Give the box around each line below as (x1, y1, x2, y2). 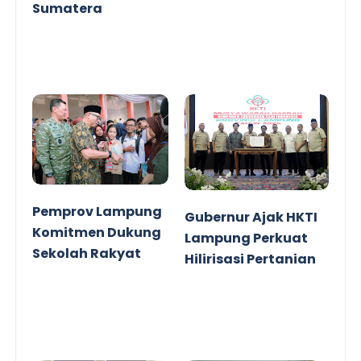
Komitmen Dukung (32, 223, 162, 243)
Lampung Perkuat (185, 228, 308, 247)
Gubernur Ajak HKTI (185, 207, 317, 226)
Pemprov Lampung (32, 202, 163, 222)
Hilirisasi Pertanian (185, 249, 316, 268)
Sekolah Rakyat (32, 244, 142, 263)
